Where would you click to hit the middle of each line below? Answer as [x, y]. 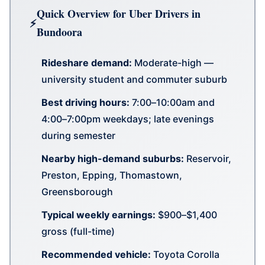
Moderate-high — [173, 62]
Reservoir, [208, 158]
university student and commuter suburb [134, 79]
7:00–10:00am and [172, 102]
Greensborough [77, 191]
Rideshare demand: [87, 62]
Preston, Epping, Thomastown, [112, 175]
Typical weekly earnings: [98, 215]
